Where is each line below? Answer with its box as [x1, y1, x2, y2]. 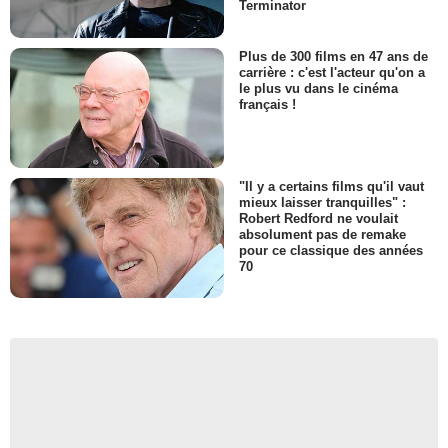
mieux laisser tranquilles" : [239, 195, 406, 211]
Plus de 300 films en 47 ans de [239, 48, 428, 64]
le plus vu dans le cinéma [239, 80, 398, 96]
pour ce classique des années [239, 243, 423, 259]
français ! [239, 96, 296, 112]
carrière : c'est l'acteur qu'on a [239, 64, 425, 80]
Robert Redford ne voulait [239, 211, 398, 227]
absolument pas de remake [239, 227, 406, 243]
